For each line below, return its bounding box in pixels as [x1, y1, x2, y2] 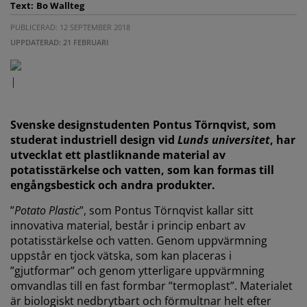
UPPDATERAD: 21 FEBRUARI [10, 37, 108, 47]
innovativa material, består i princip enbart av [10, 217, 245, 233]
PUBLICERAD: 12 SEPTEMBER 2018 [10, 22, 130, 32]
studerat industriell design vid [10, 132, 177, 148]
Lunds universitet [177, 132, 270, 148]
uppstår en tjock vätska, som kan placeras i [10, 247, 232, 263]
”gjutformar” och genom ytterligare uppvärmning [10, 262, 265, 278]
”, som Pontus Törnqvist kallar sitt [79, 202, 254, 218]
